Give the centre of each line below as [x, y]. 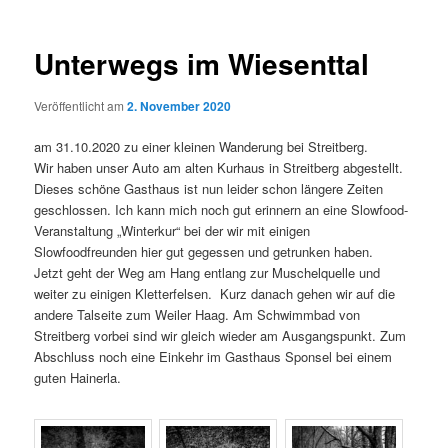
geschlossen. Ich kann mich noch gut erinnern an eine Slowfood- [221, 209]
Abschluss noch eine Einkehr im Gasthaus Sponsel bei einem [213, 356]
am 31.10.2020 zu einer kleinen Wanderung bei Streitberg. [201, 146]
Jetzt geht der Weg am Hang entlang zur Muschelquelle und [207, 272]
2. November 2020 [179, 105]
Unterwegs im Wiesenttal [202, 64]
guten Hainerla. [78, 377]
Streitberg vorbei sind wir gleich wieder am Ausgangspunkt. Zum [220, 335]
